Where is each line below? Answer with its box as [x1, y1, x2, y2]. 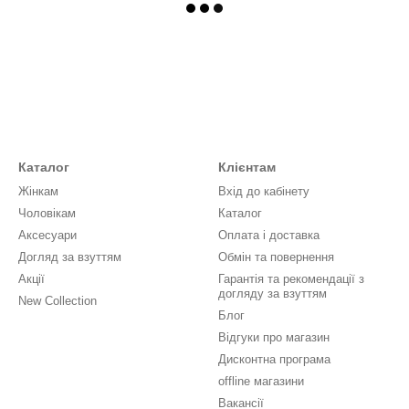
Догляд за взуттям [18, 250, 121, 264]
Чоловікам [18, 206, 76, 220]
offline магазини [218, 374, 304, 388]
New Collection [18, 294, 97, 308]
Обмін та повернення [218, 250, 334, 264]
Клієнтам [218, 160, 276, 174]
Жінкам [18, 184, 58, 198]
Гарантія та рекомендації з [218, 272, 364, 286]
